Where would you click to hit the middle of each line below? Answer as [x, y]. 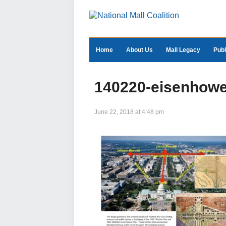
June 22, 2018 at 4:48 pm [129, 112]
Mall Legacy [183, 50]
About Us [139, 50]
